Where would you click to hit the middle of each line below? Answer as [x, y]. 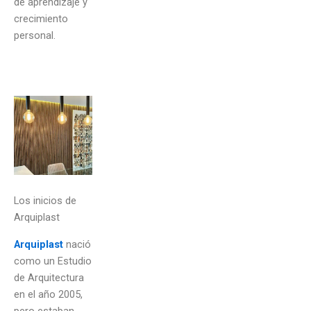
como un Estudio [53, 261]
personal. [35, 35]
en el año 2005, [48, 294]
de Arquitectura [49, 277]
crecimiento [41, 18]
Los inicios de [45, 201]
